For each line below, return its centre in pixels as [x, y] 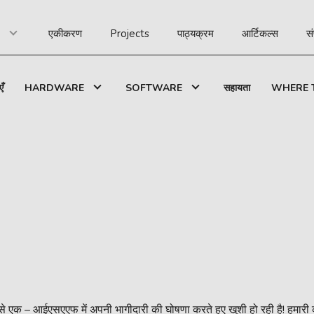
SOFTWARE [154, 88]
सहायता [237, 88]
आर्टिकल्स [260, 34]
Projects [129, 34]
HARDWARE [54, 88]
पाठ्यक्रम [195, 34]
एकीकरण [65, 34]
